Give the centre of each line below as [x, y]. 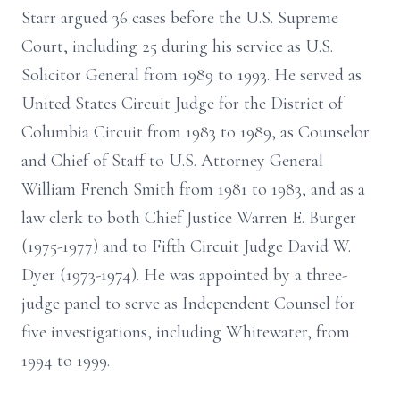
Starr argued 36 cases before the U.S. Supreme [180, 18]
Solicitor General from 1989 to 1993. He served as [192, 75]
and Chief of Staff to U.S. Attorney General [172, 161]
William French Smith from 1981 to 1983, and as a [193, 189]
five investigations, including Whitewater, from [186, 332]
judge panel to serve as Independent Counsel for [188, 304]
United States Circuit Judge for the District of [182, 104]
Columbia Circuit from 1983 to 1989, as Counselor [196, 132]
